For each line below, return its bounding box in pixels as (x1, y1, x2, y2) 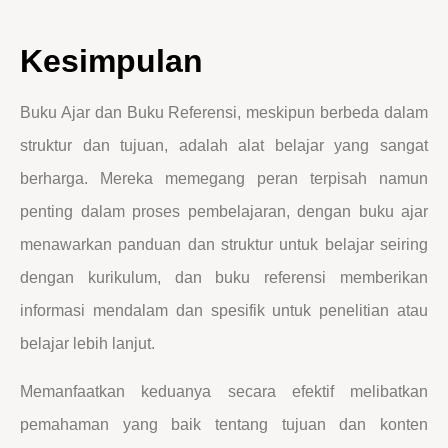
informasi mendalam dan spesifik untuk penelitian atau (20, 302, 428, 320)
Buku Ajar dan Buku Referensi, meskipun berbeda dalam (20, 104, 428, 122)
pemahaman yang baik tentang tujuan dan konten (20, 415, 428, 433)
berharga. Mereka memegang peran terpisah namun (20, 170, 428, 188)
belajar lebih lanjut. (20, 335, 155, 353)
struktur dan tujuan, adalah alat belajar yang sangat (20, 137, 428, 155)
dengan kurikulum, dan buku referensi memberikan (20, 269, 428, 287)
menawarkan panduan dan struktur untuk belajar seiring (20, 236, 428, 254)
